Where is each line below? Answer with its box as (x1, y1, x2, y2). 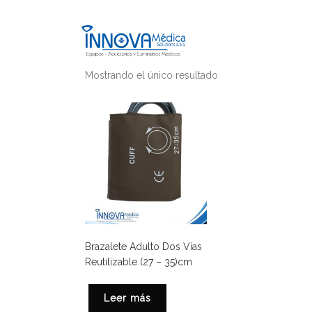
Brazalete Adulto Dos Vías (85, 241, 202, 253)
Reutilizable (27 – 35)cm (85, 256, 192, 268)
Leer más (104, 292, 151, 304)
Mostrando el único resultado (85, 70, 218, 81)
